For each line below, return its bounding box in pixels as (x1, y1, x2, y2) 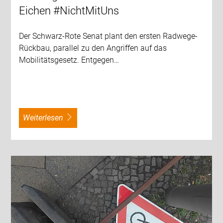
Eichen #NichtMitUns (19, 4, 119, 17)
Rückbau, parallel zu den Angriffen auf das (19, 43, 167, 53)
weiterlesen (30, 112, 64, 122)
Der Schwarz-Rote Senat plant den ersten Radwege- (19, 31, 198, 41)
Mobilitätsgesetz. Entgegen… (19, 55, 119, 65)
